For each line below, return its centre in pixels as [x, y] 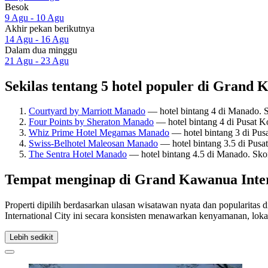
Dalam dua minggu [41, 50]
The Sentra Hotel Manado [78, 154]
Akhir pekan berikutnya [50, 28]
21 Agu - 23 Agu [37, 60]
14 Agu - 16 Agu [37, 39]
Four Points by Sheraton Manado [91, 122]
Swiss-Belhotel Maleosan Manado [93, 144]
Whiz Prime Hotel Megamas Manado [99, 133]
